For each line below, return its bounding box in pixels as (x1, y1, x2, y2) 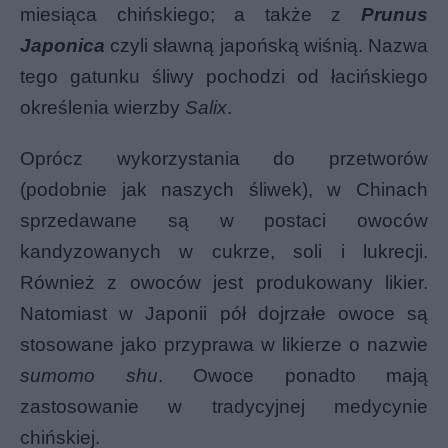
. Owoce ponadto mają (157, 365, 428, 386)
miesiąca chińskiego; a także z (20, 4, 361, 25)
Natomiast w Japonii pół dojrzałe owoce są (20, 303, 428, 324)
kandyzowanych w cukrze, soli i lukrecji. (20, 241, 428, 262)
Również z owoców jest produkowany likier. (20, 272, 428, 293)
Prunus (361, 4, 428, 25)
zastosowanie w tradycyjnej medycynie (20, 396, 428, 417)
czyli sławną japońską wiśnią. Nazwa (105, 35, 428, 56)
